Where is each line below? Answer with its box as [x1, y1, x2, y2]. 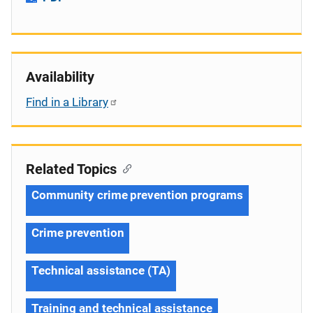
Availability [26, 68, 94, 85]
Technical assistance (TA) [31, 263, 170, 277]
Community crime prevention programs [31, 187, 243, 202]
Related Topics [26, 160, 117, 177]
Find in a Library [26, 94, 108, 109]
